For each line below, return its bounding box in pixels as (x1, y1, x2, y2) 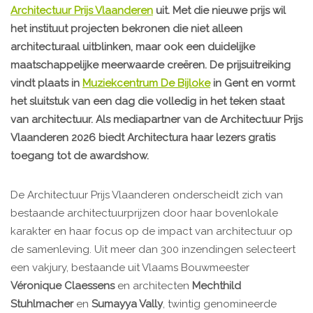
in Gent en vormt (210, 77, 295, 90)
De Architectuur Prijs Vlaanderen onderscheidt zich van (10, 189, 283, 202)
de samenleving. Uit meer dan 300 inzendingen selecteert (10, 243, 296, 256)
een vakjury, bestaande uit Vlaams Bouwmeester (10, 261, 249, 275)
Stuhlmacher (10, 298, 73, 311)
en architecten (115, 279, 192, 293)
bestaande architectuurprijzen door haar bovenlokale (10, 207, 278, 220)
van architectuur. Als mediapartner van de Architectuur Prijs (10, 113, 303, 126)
